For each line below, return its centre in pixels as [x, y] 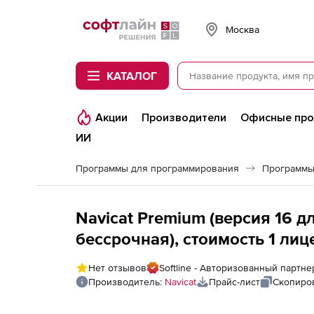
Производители [184, 118]
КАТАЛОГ [132, 76]
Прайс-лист [234, 282]
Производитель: [127, 282]
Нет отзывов [117, 268]
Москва [243, 29]
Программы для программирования [157, 168]
